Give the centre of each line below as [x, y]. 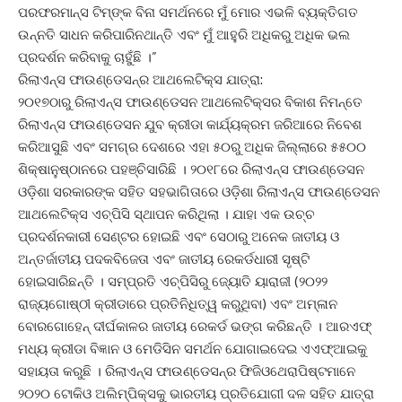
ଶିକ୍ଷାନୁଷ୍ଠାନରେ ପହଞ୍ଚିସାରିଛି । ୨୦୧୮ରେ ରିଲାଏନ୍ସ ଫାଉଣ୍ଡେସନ [191, 169]
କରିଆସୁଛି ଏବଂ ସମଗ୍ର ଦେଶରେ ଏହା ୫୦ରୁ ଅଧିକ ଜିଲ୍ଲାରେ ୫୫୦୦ [192, 147]
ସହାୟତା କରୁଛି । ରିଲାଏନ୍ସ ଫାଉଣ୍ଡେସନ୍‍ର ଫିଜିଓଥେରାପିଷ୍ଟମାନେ [187, 371]
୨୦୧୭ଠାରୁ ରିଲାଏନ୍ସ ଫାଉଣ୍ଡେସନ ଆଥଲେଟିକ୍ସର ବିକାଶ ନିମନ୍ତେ [190, 102]
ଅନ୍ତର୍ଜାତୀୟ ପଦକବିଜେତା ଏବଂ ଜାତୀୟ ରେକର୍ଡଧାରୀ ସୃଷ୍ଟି [164, 259]
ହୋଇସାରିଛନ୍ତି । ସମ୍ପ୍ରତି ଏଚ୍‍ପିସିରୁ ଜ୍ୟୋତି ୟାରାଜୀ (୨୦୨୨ [173, 281]
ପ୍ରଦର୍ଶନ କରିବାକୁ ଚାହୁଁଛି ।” [87, 57]
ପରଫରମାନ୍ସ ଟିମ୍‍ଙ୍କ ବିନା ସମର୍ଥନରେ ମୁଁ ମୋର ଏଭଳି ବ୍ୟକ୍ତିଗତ [188, 12]
